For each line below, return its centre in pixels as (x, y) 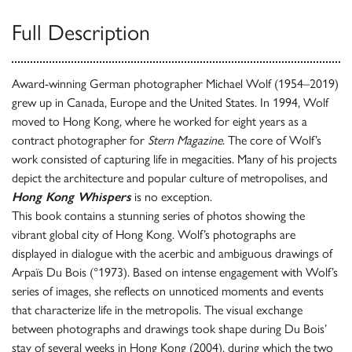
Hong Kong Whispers (71, 197)
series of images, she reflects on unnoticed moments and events (168, 291)
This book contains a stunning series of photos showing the (158, 216)
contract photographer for (80, 141)
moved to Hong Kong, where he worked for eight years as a (159, 122)
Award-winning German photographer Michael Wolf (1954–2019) (175, 84)
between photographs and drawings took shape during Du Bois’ (169, 329)
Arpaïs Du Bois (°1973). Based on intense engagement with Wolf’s (175, 273)
